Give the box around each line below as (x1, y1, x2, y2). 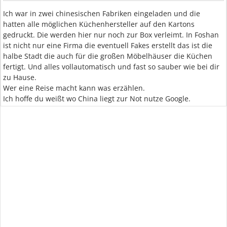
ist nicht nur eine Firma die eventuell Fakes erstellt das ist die (3, 41, 212, 50)
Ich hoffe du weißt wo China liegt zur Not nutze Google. (3, 94, 191, 103)
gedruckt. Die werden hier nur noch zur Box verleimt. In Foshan (3, 30, 219, 40)
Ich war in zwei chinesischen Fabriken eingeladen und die (3, 9, 200, 18)
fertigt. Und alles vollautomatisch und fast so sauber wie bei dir (3, 62, 219, 71)
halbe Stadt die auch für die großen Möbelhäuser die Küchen (3, 51, 212, 61)
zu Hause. (3, 72, 36, 82)
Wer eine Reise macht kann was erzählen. (3, 83, 145, 93)
